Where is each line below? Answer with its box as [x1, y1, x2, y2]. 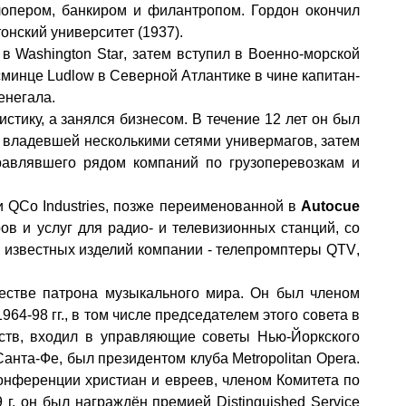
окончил [299, 3, 361, 18]
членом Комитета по [221, 372, 361, 388]
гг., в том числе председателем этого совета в [47, 307, 361, 323]
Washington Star [15, 46, 123, 62]
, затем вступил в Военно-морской [123, 46, 360, 62]
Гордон [251, 3, 300, 18]
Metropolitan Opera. [232, 351, 361, 366]
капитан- [302, 68, 360, 83]
